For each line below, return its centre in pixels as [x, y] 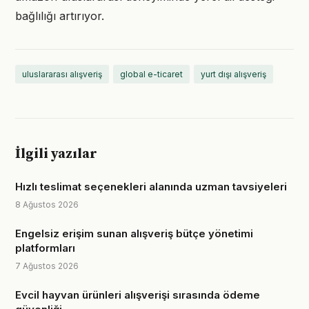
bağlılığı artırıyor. [60, 16]
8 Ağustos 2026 [47, 205]
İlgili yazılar [56, 154]
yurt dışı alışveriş [233, 74]
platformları [45, 248]
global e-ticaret [151, 74]
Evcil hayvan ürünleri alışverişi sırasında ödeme [138, 295]
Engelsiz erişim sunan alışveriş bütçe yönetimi [134, 233]
